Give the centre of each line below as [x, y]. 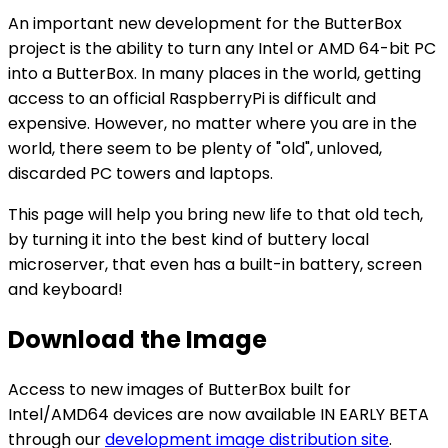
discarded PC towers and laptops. [140, 173]
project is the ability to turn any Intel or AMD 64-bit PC [222, 48]
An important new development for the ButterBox [205, 23]
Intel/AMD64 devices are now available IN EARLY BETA [218, 414]
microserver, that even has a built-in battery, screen [215, 264]
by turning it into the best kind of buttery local [188, 239]
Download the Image [137, 339]
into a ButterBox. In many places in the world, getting [214, 73]
